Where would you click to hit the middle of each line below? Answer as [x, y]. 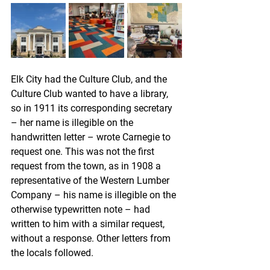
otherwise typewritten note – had [82, 209]
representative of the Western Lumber [91, 181]
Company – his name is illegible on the [95, 195]
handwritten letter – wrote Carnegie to [92, 137]
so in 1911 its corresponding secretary [93, 108]
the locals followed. [53, 253]
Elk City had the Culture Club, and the [90, 79]
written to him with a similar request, [89, 224]
